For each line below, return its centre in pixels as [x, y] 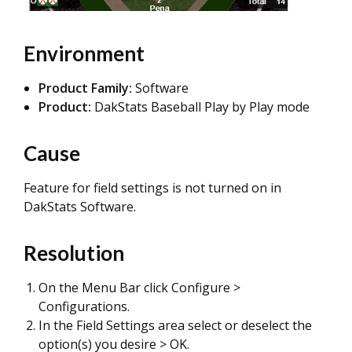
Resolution [74, 253]
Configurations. [84, 306]
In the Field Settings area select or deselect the [175, 325]
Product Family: [85, 88]
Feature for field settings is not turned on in [152, 188]
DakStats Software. [80, 207]
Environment [84, 53]
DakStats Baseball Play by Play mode [200, 107]
